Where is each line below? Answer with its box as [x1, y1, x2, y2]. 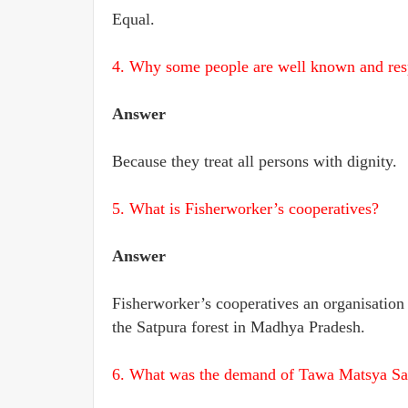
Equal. [112, 10, 155, 28]
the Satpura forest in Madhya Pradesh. [112, 318, 365, 336]
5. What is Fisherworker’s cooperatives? [112, 199, 379, 218]
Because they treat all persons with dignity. [112, 152, 397, 170]
